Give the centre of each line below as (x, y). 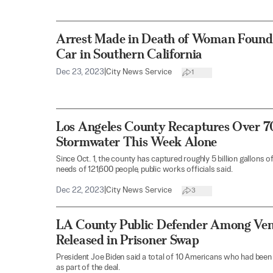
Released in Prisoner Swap (128, 240)
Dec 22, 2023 (80, 191)
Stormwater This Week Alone (137, 142)
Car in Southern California (129, 54)
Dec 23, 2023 (80, 73)
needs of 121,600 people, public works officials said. (144, 170)
